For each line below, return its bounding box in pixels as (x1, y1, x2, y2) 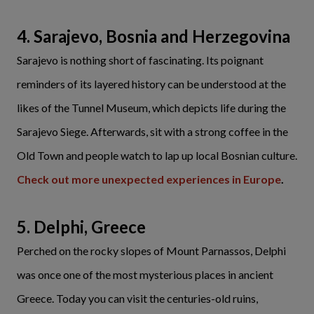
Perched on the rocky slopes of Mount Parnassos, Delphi (17, 244, 286, 258)
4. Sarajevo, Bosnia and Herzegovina (17, 26, 290, 47)
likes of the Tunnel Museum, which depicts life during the (17, 101, 286, 115)
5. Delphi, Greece (17, 217, 146, 238)
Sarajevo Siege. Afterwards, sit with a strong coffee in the (17, 125, 288, 139)
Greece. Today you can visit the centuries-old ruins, (17, 292, 258, 306)
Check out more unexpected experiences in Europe (17, 172, 281, 186)
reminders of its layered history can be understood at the (17, 77, 286, 91)
